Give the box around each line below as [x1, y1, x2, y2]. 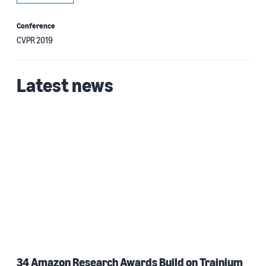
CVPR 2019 [17, 35, 53, 45]
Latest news [17, 74, 113, 96]
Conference [17, 21, 55, 30]
